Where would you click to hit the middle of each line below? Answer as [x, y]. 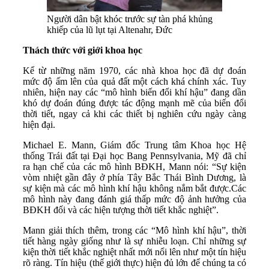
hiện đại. [39, 125]
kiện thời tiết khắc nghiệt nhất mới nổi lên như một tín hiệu [134, 252]
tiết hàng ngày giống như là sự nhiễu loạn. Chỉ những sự [134, 241]
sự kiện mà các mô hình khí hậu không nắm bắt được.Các [134, 189]
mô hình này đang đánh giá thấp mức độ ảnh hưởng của [134, 199]
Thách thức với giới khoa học [83, 50]
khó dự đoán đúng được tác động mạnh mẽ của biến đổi [134, 103]
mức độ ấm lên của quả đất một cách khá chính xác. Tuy [134, 82]
